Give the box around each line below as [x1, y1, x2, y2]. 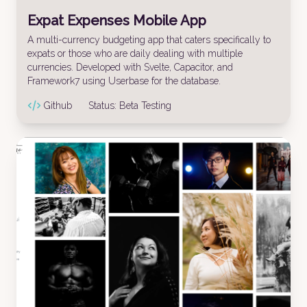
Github [44, 100, 72, 111]
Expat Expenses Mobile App [27, 12, 206, 29]
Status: [88, 100, 119, 111]
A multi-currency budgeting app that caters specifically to [27, 34, 271, 45]
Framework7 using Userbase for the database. [27, 75, 221, 86]
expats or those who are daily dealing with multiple [27, 48, 243, 59]
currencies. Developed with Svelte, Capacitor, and [27, 62, 233, 73]
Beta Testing [119, 100, 171, 111]
